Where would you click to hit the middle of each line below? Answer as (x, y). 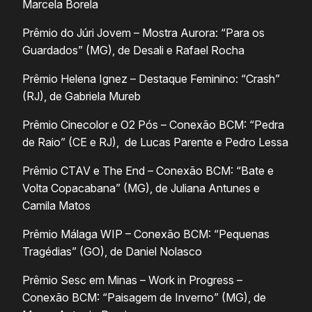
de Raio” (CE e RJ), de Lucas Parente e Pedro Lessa (155, 142)
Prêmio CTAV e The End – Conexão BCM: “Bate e (148, 171)
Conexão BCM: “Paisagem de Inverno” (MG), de (144, 298)
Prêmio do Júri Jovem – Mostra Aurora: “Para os (143, 33)
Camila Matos (56, 206)
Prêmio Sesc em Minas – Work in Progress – (132, 280)
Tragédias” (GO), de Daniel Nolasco (112, 252)
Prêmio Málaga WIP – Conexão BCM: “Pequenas (146, 234)
